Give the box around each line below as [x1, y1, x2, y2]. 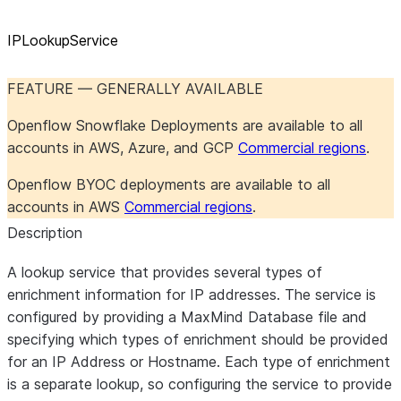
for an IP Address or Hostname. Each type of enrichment [7, 353, 390, 371]
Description [7, 224, 82, 242]
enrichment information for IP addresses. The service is [7, 286, 376, 303]
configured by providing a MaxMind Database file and [7, 308, 367, 326]
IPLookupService [7, 31, 118, 49]
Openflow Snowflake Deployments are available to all [7, 116, 363, 134]
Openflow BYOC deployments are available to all [7, 175, 330, 193]
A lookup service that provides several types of [7, 263, 322, 281]
